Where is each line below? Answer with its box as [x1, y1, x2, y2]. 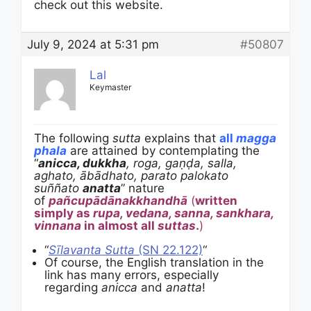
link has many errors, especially [44, 268, 219, 282]
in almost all [81, 219, 158, 233]
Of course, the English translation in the [44, 255, 264, 269]
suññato [34, 181, 83, 195]
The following [34, 131, 112, 145]
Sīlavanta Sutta [49, 243, 135, 257]
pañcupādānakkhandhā [49, 194, 187, 208]
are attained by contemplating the [67, 144, 260, 158]
